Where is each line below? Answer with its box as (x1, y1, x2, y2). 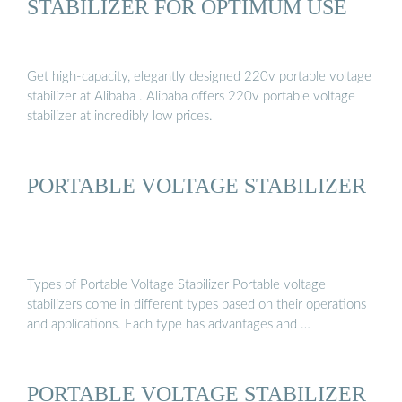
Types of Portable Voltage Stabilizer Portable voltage (27, 278, 326, 293)
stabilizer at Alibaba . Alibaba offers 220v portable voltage (27, 89, 191, 103)
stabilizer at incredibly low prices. (27, 109, 213, 123)
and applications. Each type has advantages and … (27, 318, 310, 332)
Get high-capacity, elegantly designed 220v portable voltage (27, 69, 371, 83)
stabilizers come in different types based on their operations (27, 298, 366, 312)
